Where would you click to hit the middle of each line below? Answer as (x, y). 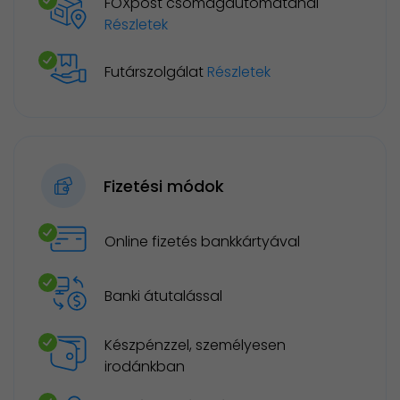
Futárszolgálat (156, 71)
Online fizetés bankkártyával (202, 242)
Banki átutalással (163, 296)
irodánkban (145, 367)
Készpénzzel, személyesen (195, 346)
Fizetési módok (164, 186)
